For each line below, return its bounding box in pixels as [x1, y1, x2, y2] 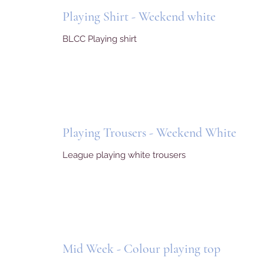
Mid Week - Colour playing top [62, 241, 220, 256]
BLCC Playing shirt [62, 34, 137, 44]
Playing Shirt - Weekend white [62, 9, 216, 24]
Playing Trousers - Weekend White [62, 125, 236, 140]
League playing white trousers [62, 150, 186, 160]
